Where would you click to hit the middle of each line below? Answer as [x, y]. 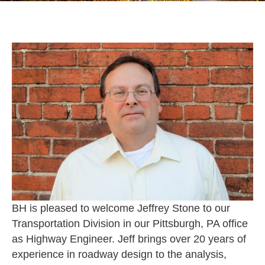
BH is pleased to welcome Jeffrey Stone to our [121, 209]
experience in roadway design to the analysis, [119, 255]
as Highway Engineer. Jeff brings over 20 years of [129, 239]
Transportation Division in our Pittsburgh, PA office [130, 224]
